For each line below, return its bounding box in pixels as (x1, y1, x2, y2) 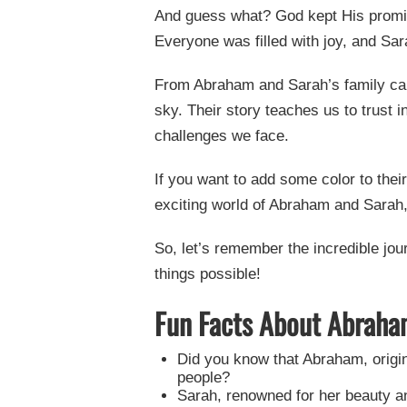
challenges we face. (154, 127, 289, 145)
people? (177, 369, 230, 387)
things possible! (154, 265, 261, 283)
